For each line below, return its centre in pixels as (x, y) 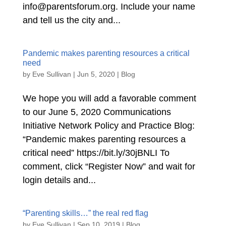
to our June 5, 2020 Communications (97, 112)
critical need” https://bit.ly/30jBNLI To (96, 153)
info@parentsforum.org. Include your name (109, 7)
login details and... (59, 180)
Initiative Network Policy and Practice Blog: (108, 126)
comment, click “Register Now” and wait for (109, 166)
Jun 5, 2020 (96, 74)
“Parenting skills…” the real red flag (85, 213)
